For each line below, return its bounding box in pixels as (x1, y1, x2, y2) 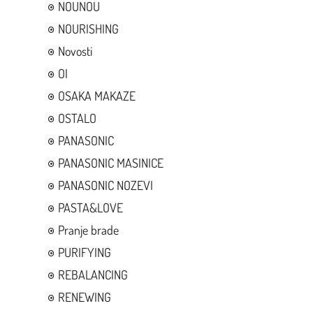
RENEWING (57, 289, 111, 305)
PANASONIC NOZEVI (57, 177, 153, 193)
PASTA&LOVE (57, 199, 123, 215)
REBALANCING (57, 266, 128, 282)
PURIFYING (57, 244, 111, 260)
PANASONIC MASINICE (57, 154, 163, 170)
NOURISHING (57, 20, 119, 36)
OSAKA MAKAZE (57, 87, 136, 103)
